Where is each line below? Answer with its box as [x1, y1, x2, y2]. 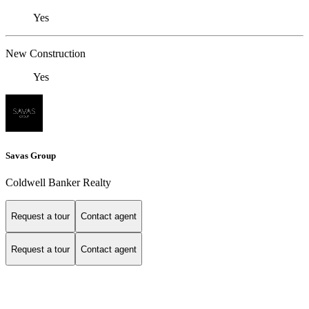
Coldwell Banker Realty [6, 176, 111, 188]
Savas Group [6, 150, 56, 161]
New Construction [6, 48, 86, 60]
